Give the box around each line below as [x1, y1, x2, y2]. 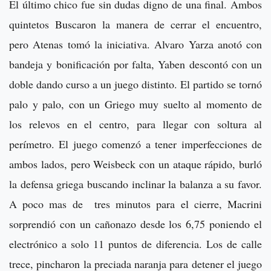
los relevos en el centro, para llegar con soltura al [9, 116, 262, 131]
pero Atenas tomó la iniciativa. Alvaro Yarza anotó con [9, 36, 262, 51]
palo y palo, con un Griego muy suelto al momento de [9, 96, 262, 111]
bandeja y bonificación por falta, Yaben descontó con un [9, 56, 262, 71]
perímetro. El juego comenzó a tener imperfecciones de [9, 136, 262, 151]
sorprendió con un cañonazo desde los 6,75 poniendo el [9, 216, 262, 231]
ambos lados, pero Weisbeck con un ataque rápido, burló [9, 156, 262, 171]
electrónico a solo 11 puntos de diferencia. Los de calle [9, 236, 262, 251]
